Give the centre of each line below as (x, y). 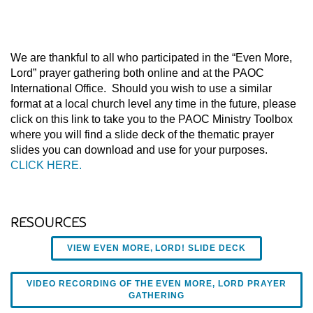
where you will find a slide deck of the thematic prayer (142, 135)
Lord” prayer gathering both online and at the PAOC (137, 73)
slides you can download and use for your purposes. (140, 150)
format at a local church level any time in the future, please (153, 104)
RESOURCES (49, 223)
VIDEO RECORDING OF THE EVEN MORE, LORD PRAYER (156, 284)
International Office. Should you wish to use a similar (141, 89)
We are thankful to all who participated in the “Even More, (151, 58)
